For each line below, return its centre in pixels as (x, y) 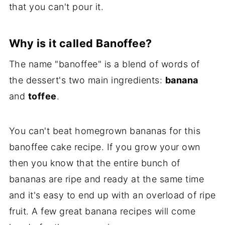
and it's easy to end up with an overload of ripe (112, 195)
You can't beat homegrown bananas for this (105, 131)
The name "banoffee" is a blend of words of (104, 64)
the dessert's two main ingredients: (87, 80)
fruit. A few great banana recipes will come (102, 211)
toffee (42, 96)
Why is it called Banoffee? (80, 43)
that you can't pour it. (56, 7)
